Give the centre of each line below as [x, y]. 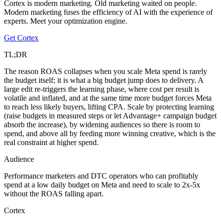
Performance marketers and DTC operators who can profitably [101, 176]
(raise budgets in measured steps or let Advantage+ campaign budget [110, 115]
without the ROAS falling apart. [54, 193]
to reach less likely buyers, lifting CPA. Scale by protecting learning [109, 107]
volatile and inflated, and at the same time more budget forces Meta [108, 98]
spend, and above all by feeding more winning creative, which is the [110, 133]
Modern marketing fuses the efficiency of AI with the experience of [108, 12]
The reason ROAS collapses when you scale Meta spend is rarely [106, 71]
